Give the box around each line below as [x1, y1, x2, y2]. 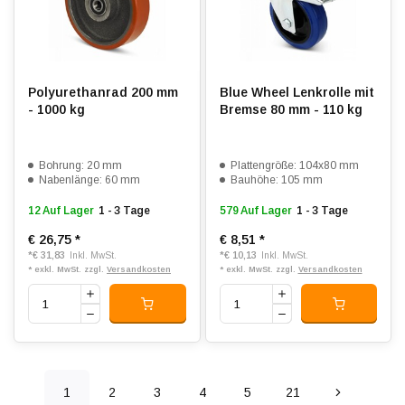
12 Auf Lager [28, 204, 94, 217]
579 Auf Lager [219, 204, 292, 217]
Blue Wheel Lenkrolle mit [219, 85, 374, 99]
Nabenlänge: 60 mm [39, 174, 140, 186]
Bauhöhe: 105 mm [230, 174, 323, 186]
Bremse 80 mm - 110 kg [219, 102, 363, 117]
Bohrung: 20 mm [39, 159, 122, 172]
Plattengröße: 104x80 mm [230, 159, 359, 172]
